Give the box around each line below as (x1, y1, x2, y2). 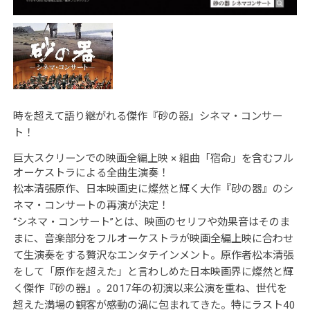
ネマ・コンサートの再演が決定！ (12, 199, 169, 212)
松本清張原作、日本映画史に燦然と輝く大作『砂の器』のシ (12, 182, 293, 195)
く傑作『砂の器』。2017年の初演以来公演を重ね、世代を (12, 282, 287, 295)
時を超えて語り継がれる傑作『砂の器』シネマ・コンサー (12, 109, 282, 122)
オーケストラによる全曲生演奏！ (12, 166, 169, 179)
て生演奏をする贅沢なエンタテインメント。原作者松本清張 (12, 248, 293, 262)
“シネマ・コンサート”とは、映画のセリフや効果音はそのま (12, 215, 290, 228)
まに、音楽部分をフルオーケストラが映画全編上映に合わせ (12, 232, 293, 245)
